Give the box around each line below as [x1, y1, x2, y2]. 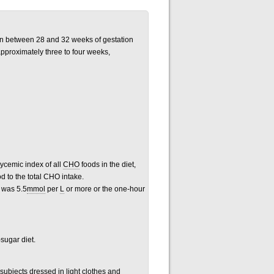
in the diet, [102, 160, 136, 169]
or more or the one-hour [64, 185, 145, 193]
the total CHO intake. [15, 172, 84, 181]
